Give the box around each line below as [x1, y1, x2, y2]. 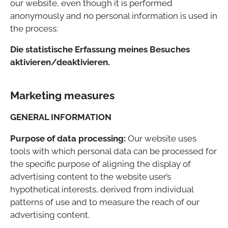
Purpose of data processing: [10, 133, 126, 144]
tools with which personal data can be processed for [10, 146, 217, 157]
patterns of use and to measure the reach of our [10, 197, 199, 208]
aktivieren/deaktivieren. [10, 57, 110, 68]
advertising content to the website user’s [10, 172, 171, 182]
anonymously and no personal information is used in [10, 11, 217, 21]
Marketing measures [10, 89, 115, 102]
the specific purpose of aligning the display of [10, 159, 191, 169]
